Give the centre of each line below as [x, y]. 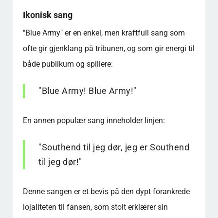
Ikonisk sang [47, 15]
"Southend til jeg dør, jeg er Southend [114, 147]
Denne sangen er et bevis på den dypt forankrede [106, 191]
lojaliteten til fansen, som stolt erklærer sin [95, 207]
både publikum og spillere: [68, 64]
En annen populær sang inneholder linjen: [94, 120]
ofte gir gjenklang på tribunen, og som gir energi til [109, 48]
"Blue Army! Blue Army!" [88, 91]
